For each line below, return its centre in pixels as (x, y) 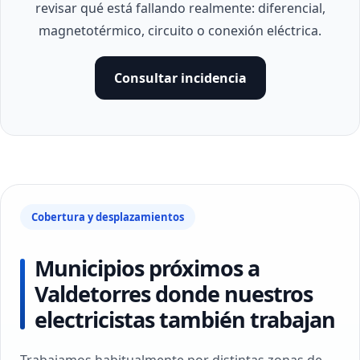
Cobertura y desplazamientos (108, 217)
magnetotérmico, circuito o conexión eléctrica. (180, 31)
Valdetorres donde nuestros (174, 294)
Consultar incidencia (180, 78)
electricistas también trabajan (185, 319)
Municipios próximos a (147, 268)
